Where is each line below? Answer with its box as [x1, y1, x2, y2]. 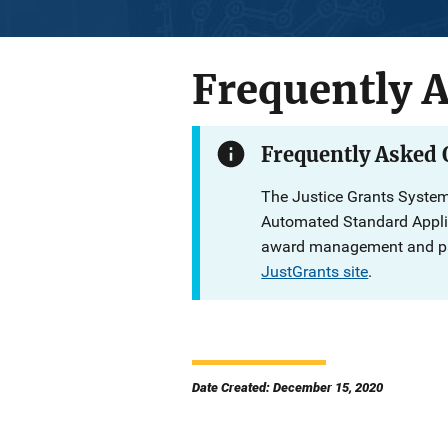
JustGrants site [261, 261, 369, 281]
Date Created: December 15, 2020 [192, 379, 383, 395]
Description [192, 129, 282, 149]
